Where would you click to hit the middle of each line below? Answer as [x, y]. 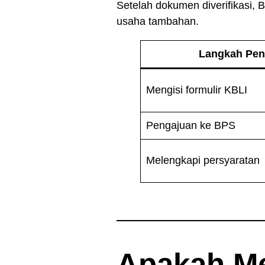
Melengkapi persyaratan [203, 160]
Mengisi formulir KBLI [197, 90]
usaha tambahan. [158, 21]
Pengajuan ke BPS [191, 125]
